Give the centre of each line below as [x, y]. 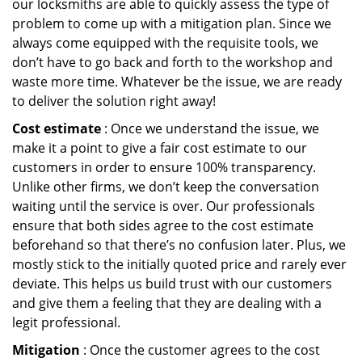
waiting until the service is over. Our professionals [164, 206]
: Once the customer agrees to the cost [200, 350]
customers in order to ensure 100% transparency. [164, 167]
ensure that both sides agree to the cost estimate [163, 225]
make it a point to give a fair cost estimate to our [160, 148]
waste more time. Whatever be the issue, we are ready [177, 82]
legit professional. [66, 322]
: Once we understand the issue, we [210, 128]
